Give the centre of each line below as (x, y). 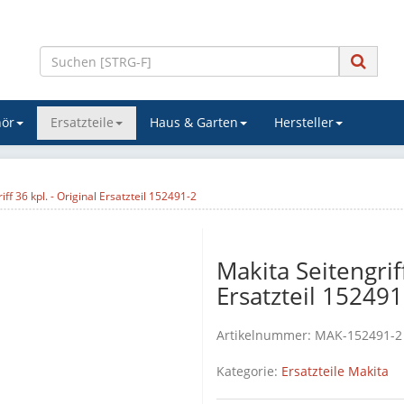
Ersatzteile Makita (335, 371)
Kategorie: (249, 371)
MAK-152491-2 (358, 335)
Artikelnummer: (266, 335)
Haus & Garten (194, 122)
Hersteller (304, 122)
